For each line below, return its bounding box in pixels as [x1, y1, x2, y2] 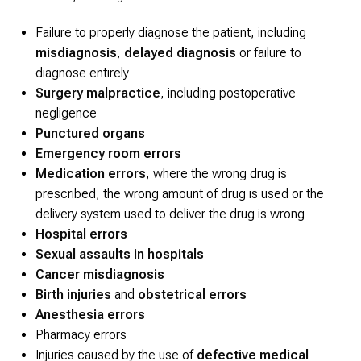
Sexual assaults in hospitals [35, 247, 204, 263]
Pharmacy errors [35, 327, 127, 343]
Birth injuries [35, 287, 111, 303]
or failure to [236, 45, 301, 61]
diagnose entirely [35, 65, 129, 81]
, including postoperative [160, 85, 296, 102]
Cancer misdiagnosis [35, 267, 164, 283]
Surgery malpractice [35, 85, 160, 102]
